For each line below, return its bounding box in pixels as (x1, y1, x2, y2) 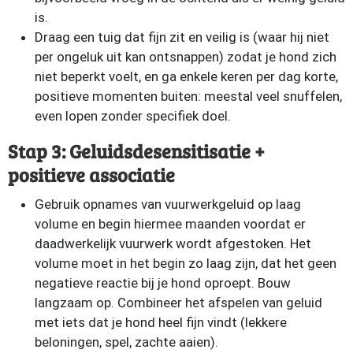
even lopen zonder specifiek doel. (35, 108, 231, 124)
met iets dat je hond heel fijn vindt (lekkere (35, 314, 287, 330)
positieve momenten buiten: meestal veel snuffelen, (35, 88, 342, 104)
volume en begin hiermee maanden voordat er (35, 216, 306, 232)
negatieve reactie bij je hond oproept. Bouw (35, 275, 291, 291)
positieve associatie (8, 162, 175, 188)
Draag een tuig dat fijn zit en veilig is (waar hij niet (35, 29, 329, 45)
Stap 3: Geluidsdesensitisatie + (8, 138, 265, 164)
